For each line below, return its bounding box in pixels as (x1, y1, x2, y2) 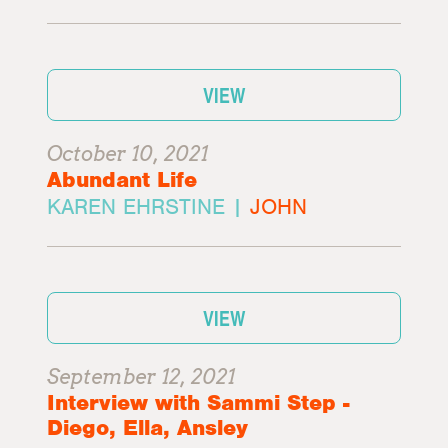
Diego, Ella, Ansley (47, 414, 249, 441)
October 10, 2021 (47, 142, 209, 166)
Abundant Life (47, 166, 198, 193)
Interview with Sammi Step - (47, 389, 350, 416)
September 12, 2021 (47, 365, 236, 389)
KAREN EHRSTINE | (47, 193, 251, 220)
